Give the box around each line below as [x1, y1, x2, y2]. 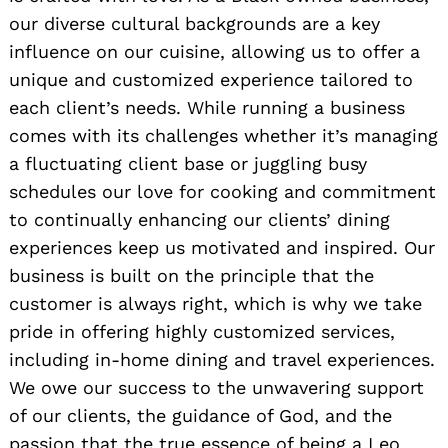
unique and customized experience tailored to [9, 69, 413, 91]
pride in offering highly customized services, [9, 321, 395, 343]
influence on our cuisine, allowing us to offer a [9, 41, 420, 63]
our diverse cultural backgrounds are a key [9, 13, 380, 35]
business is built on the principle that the [9, 265, 374, 287]
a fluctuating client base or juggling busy [9, 153, 367, 175]
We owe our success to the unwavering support [9, 377, 424, 399]
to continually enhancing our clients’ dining [9, 209, 390, 231]
